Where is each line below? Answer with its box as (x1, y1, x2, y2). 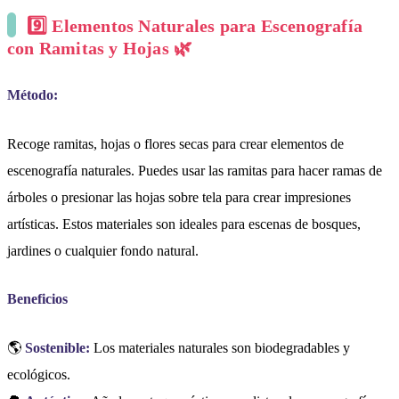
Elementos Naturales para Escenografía (52, 16, 363, 37)
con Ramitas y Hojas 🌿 (7, 38, 192, 59)
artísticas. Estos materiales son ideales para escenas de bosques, (7, 216, 361, 232)
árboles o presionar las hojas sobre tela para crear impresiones (7, 189, 351, 205)
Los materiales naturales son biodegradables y (90, 340, 350, 356)
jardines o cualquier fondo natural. (7, 242, 199, 258)
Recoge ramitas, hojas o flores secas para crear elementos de (7, 135, 344, 151)
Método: (7, 86, 58, 102)
